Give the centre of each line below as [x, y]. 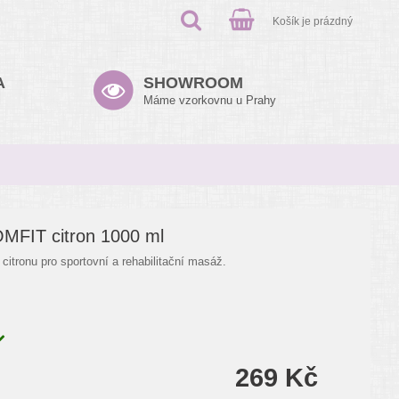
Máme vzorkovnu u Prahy [210, 100]
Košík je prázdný [313, 21]
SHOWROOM [193, 83]
